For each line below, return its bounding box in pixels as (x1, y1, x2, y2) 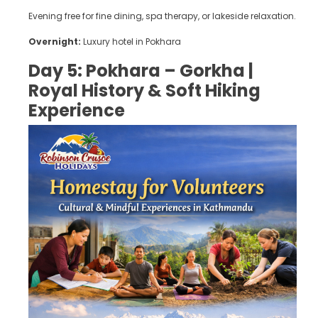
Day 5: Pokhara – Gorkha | (28, 58, 253, 82)
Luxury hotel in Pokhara (81, 35, 181, 48)
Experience (28, 98, 125, 122)
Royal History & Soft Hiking (28, 78, 261, 102)
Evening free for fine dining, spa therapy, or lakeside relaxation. (28, 9, 296, 22)
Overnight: (28, 35, 81, 48)
